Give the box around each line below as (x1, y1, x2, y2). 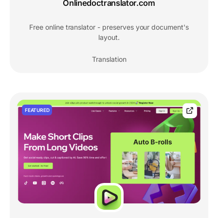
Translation (91, 54, 127, 63)
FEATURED (25, 107, 50, 113)
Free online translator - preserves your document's (29, 22, 189, 31)
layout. (98, 33, 120, 41)
